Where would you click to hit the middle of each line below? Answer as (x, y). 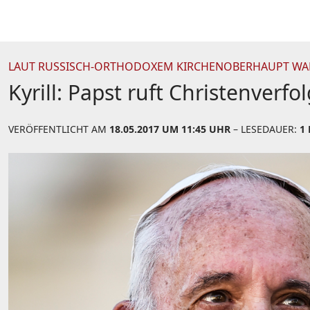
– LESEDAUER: (265, 129)
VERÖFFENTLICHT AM (59, 129)
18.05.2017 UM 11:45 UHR (170, 129)
